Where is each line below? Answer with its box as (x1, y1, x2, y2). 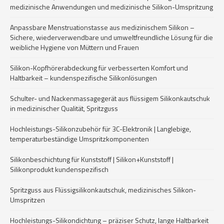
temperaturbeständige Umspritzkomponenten (10, 133, 149, 144)
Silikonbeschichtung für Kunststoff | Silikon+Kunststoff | (10, 154, 173, 164)
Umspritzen (10, 194, 45, 205)
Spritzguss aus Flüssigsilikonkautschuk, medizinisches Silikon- (10, 184, 196, 195)
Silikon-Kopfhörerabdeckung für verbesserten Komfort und (10, 62, 188, 73)
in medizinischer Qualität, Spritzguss (10, 103, 118, 113)
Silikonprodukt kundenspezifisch (10, 164, 108, 174)
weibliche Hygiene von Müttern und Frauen (10, 42, 139, 52)
